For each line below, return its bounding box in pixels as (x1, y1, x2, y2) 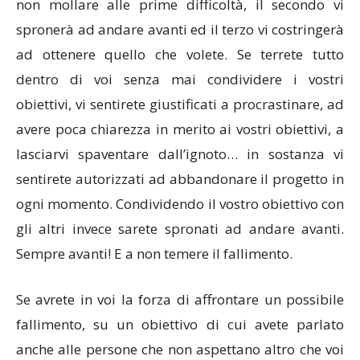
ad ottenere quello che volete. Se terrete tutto (16, 45, 344, 64)
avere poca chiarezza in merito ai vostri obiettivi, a (16, 120, 344, 139)
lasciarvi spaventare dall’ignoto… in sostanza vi (16, 145, 344, 164)
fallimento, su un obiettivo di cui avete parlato (16, 315, 344, 334)
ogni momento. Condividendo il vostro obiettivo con (16, 194, 344, 214)
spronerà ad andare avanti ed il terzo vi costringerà (16, 20, 344, 39)
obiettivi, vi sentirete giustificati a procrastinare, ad (16, 95, 344, 114)
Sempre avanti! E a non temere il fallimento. (16, 244, 292, 264)
